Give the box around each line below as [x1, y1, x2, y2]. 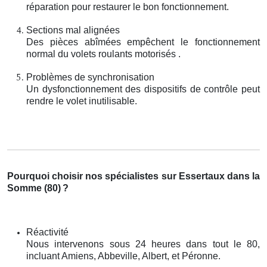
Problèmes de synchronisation [26, 72, 154, 82]
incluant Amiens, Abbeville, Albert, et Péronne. [26, 250, 221, 261]
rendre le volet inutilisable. [26, 95, 137, 106]
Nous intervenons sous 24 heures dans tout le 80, [26, 238, 260, 249]
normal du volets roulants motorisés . [26, 48, 181, 59]
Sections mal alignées [26, 24, 120, 35]
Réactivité [26, 226, 69, 237]
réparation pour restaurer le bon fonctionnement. [26, 1, 229, 12]
